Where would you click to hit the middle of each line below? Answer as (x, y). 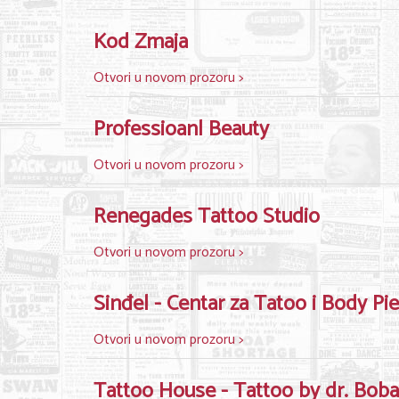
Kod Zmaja (141, 42)
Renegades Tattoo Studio (207, 217)
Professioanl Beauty (181, 130)
